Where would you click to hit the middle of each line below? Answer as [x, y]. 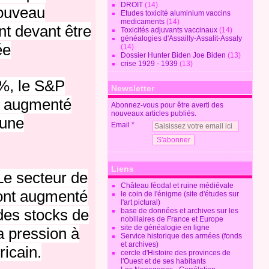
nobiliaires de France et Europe [172, 219]
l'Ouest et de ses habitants [164, 261]
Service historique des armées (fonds [182, 236]
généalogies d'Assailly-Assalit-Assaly [182, 38]
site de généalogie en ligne [165, 228]
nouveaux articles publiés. [154, 113]
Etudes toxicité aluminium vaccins [176, 13]
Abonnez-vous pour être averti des [168, 105]
